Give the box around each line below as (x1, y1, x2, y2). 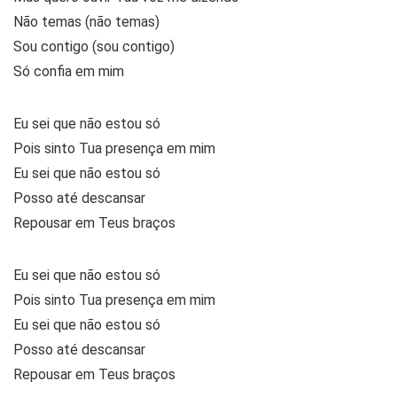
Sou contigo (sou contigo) (13, 37, 175, 55)
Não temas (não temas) (13, 12, 160, 30)
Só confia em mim (13, 62, 124, 80)
